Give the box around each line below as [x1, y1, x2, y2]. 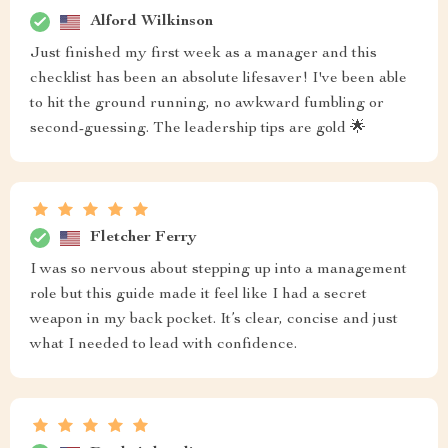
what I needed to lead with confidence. [30, 337, 297, 353]
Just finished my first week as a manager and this [30, 46, 377, 62]
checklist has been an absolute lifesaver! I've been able [30, 71, 407, 87]
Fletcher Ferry [90, 229, 197, 246]
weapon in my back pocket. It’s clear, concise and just [30, 312, 398, 328]
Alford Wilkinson [90, 13, 213, 30]
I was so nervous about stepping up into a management [30, 262, 407, 278]
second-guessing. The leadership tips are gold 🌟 [30, 121, 366, 137]
